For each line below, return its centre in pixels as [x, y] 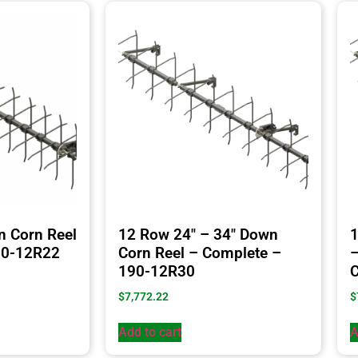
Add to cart [150, 332]
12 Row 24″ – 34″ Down [198, 235]
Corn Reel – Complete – [200, 253]
